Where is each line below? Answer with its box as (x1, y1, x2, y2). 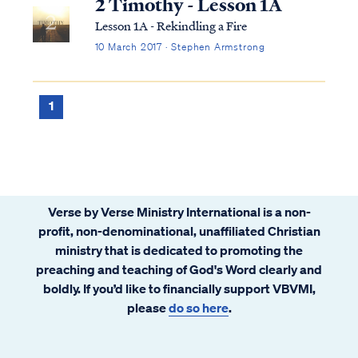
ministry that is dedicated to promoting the (55, 241, 303, 258)
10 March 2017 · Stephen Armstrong (94, 39, 265, 54)
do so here (168, 299, 229, 316)
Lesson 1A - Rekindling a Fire (94, 16, 247, 34)
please (126, 299, 169, 316)
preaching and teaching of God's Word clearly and (36, 261, 322, 277)
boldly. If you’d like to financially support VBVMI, (42, 280, 316, 296)
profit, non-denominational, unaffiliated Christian (38, 222, 320, 239)
